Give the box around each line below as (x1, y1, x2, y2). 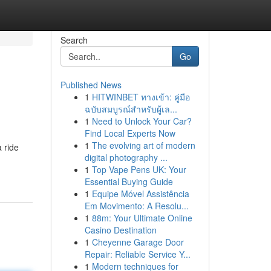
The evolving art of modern (91, 139, 195, 151)
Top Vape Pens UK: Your (91, 163, 186, 175)
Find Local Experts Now (84, 127, 175, 139)
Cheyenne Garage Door (91, 236, 184, 248)
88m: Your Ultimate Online (91, 212, 192, 224)
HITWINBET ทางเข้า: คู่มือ (91, 91, 190, 103)
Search (60, 34, 88, 46)
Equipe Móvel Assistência (91, 188, 189, 200)
